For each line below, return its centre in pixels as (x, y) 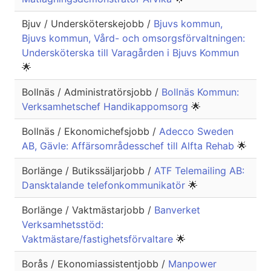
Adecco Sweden (196, 132)
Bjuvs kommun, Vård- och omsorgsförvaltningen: (133, 38)
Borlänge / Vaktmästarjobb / (88, 210)
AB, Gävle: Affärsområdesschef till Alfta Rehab (129, 146)
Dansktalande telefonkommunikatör (105, 185)
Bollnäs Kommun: (200, 92)
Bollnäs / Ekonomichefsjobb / (90, 132)
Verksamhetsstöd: (63, 225)
